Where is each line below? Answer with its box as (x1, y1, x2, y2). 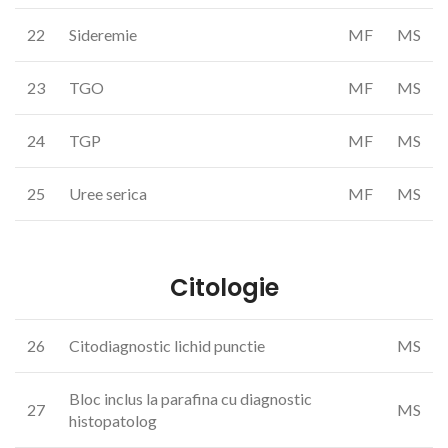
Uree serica (69, 184, 147, 203)
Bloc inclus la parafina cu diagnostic (69, 389, 312, 408)
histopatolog (69, 411, 157, 430)
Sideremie (69, 25, 137, 44)
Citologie (169, 271, 279, 304)
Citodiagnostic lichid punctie (69, 336, 265, 355)
